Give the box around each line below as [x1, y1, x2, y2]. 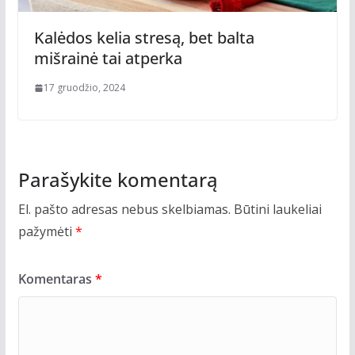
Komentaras [17, 269, 95, 288]
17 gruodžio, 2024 [43, 80, 125, 94]
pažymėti [17, 222, 75, 240]
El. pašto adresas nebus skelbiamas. [17, 200, 231, 218]
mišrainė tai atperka [33, 47, 182, 69]
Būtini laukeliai [233, 200, 322, 218]
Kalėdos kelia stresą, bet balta [33, 26, 254, 48]
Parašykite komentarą [17, 166, 218, 193]
